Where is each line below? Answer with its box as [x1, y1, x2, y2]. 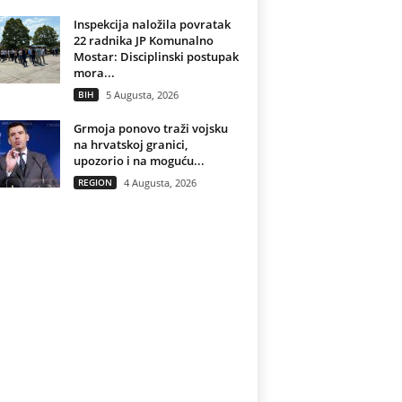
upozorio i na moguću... [73, 153, 205, 169]
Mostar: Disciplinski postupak [73, 48, 239, 65]
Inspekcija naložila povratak [73, 16, 231, 32]
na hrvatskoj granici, [73, 136, 188, 153]
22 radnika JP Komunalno [73, 32, 214, 48]
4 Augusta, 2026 [123, 176, 197, 189]
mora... [73, 65, 115, 81]
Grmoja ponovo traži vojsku [73, 120, 228, 136]
